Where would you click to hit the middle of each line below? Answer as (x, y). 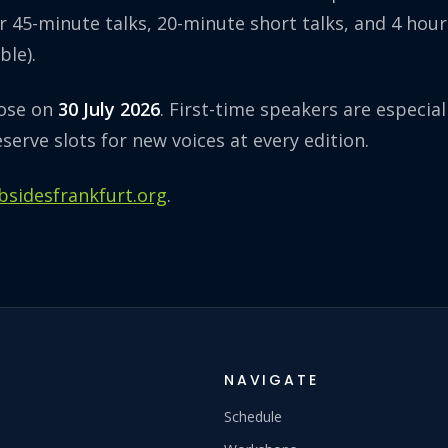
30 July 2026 (109, 108)
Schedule (253, 416)
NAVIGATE (271, 379)
